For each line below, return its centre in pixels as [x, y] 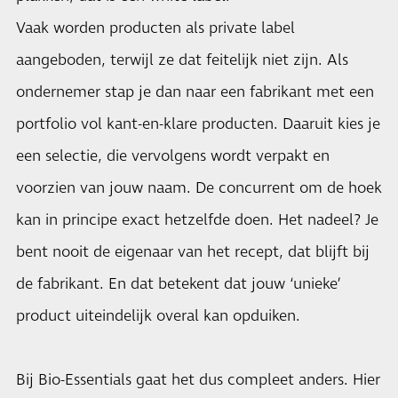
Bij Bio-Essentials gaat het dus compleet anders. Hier [198, 380]
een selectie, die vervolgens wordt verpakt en [173, 156]
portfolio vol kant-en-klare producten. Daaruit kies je [198, 124]
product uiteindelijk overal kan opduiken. [158, 316]
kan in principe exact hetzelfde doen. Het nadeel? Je [197, 220]
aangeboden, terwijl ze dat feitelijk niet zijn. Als [182, 60]
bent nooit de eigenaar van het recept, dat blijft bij [193, 252]
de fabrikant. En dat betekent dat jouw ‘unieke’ [179, 284]
